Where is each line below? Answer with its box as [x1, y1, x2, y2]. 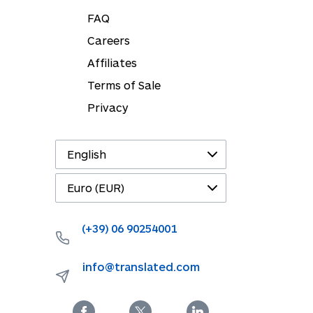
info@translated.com [82, 260, 200, 274]
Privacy [87, 101, 129, 115]
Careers [87, 34, 130, 48]
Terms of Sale [87, 78, 161, 92]
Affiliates [87, 56, 137, 70]
